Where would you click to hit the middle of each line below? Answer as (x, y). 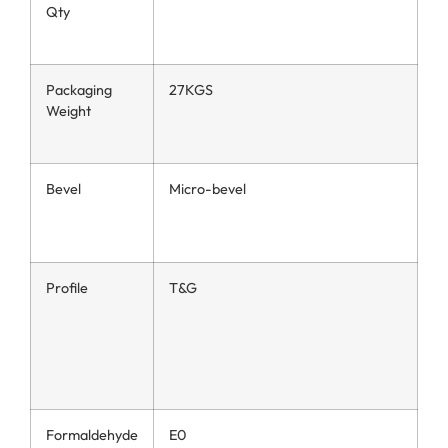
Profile (67, 288)
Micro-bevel (207, 189)
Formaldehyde (92, 435)
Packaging (79, 90)
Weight (68, 111)
